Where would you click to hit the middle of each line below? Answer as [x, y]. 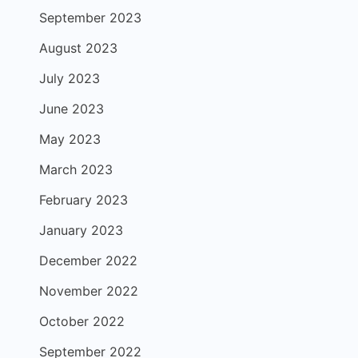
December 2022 [88, 261]
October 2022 [82, 321]
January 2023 [81, 230]
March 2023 [76, 169]
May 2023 [70, 139]
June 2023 [72, 109]
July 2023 [70, 78]
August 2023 [78, 48]
